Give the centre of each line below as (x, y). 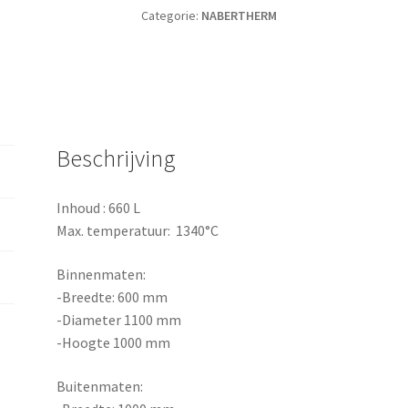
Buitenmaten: (100, 386)
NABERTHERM (239, 15)
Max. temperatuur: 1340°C (138, 231)
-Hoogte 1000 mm (114, 342)
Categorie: (171, 15)
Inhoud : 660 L (99, 208)
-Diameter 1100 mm (119, 319)
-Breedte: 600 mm (112, 296)
